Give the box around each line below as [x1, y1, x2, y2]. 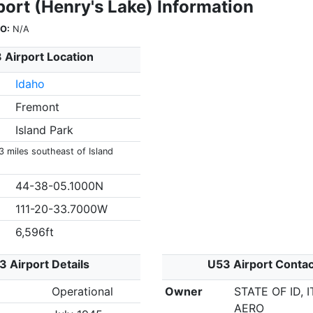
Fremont [15, 100, 59, 114]
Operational [51, 284, 113, 298]
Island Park [15, 123, 73, 137]
